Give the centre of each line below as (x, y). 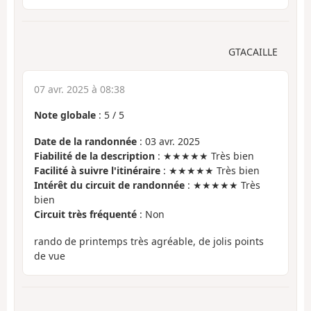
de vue (50, 255)
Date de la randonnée (85, 142)
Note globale (65, 115)
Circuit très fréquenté (85, 215)
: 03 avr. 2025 (168, 142)
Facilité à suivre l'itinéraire (97, 171)
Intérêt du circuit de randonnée (109, 185)
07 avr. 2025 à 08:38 (79, 89)
